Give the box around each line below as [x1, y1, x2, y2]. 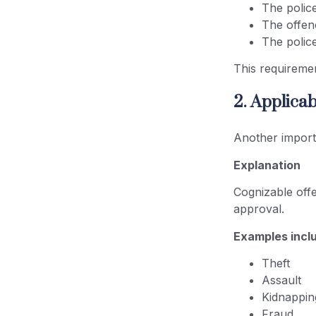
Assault [262, 272, 302, 287]
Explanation [233, 157, 301, 172]
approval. [233, 202, 285, 217]
